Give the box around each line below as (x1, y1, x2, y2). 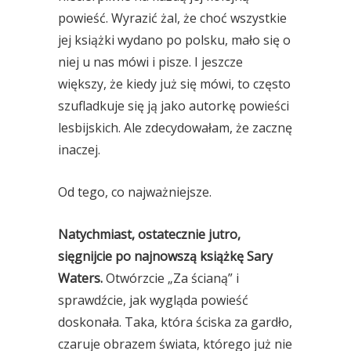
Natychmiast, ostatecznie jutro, (58, 226, 241, 243)
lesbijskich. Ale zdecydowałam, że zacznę (58, 119, 292, 136)
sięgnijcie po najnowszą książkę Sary (58, 248, 273, 265)
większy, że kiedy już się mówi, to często (58, 75, 291, 92)
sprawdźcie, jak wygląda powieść (58, 291, 248, 309)
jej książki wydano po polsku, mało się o (58, 31, 291, 49)
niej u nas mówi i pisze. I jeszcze (58, 53, 243, 71)
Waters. (58, 270, 103, 287)
